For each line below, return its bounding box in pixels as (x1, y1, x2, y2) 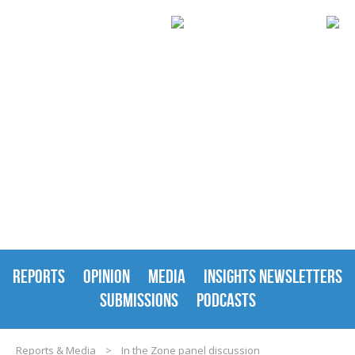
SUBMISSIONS (99, 290, 178, 311)
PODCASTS (196, 290, 256, 311)
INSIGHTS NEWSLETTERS (204, 266, 342, 287)
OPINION (83, 266, 130, 287)
